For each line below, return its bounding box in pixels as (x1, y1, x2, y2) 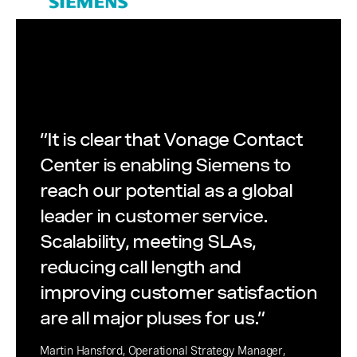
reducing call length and (40, 256, 241, 279)
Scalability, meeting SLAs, (40, 230, 256, 253)
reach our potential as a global (40, 179, 292, 202)
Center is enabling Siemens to (40, 154, 292, 177)
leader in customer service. (40, 205, 268, 228)
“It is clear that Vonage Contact (40, 128, 303, 151)
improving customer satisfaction (40, 281, 317, 304)
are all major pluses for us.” (40, 307, 265, 330)
